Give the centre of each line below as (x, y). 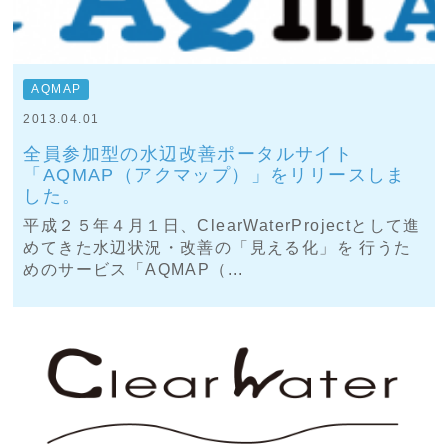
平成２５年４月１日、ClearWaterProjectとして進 (222, 225)
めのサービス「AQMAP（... (133, 269)
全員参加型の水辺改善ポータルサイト (188, 153)
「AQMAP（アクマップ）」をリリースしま (214, 174)
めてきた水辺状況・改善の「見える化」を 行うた (217, 247)
